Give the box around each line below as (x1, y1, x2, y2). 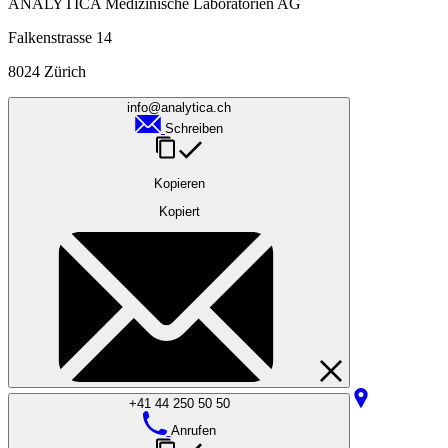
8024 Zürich (8, 63, 86, 81)
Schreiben (165, 121, 223, 137)
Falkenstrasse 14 (8, 29, 112, 47)
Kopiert (158, 203, 200, 219)
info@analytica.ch (127, 100, 231, 116)
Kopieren (153, 175, 205, 191)
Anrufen (170, 423, 216, 439)
